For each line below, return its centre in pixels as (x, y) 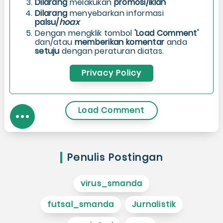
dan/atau (55, 42)
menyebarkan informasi (115, 13)
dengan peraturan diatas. (112, 51)
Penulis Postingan (115, 157)
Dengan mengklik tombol (84, 33)
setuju (47, 51)
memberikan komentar (119, 42)
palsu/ (47, 22)
